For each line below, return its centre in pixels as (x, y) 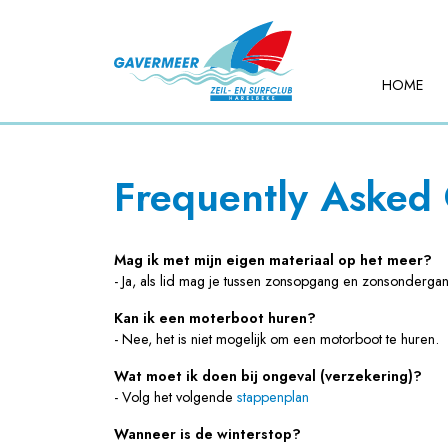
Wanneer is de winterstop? (207, 434)
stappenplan (273, 397)
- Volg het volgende (175, 397)
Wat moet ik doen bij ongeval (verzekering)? (268, 376)
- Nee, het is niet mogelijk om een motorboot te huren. (276, 339)
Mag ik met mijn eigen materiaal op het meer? (273, 260)
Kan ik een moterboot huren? (215, 318)
